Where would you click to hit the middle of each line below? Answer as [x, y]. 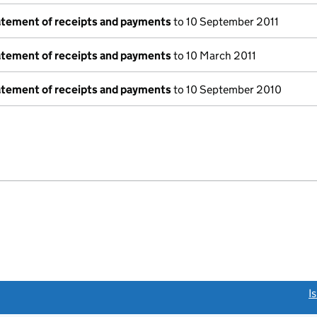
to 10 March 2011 [214, 56]
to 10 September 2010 [226, 90]
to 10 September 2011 [225, 22]
